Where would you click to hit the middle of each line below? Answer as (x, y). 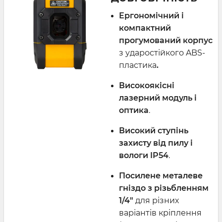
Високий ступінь (154, 130)
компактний (145, 28)
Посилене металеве (161, 175)
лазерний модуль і (158, 98)
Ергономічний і (151, 15)
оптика (134, 110)
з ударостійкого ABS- (162, 53)
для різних (156, 200)
